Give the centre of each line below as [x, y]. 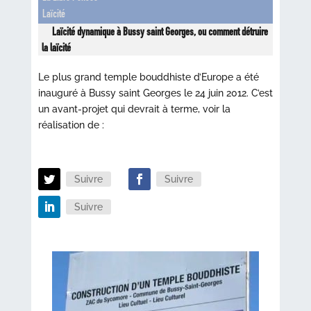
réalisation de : [71, 125]
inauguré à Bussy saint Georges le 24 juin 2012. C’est [155, 93]
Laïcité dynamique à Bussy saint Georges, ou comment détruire [160, 32]
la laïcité [56, 48]
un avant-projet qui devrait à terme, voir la [134, 109]
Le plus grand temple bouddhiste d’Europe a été [148, 77]
